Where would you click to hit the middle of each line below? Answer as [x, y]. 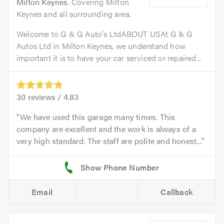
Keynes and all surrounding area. [74, 13]
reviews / [44, 96]
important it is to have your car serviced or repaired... [109, 57]
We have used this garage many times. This [98, 116]
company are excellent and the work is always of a [106, 128]
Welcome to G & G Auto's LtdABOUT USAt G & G [105, 33]
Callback [177, 191]
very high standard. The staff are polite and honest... [109, 140]
